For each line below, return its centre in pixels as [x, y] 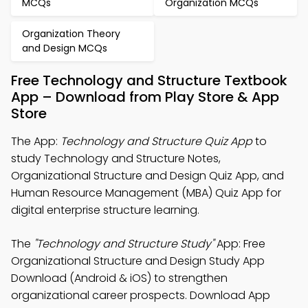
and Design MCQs [65, 48]
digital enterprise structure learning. [105, 210]
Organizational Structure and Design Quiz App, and [147, 176]
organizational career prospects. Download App [141, 295]
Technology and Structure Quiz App [156, 141]
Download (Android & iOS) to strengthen [119, 278]
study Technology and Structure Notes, [116, 158]
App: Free [240, 244]
